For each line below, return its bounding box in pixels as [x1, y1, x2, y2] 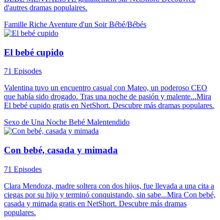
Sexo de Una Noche [4, 118, 69, 127]
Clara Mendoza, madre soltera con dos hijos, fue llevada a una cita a [4, 181, 214, 190]
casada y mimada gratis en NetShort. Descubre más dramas [4, 199, 187, 208]
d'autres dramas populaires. [4, 3, 87, 12]
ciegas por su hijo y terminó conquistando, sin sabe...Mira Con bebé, [4, 190, 216, 199]
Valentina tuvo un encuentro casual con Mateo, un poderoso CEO [4, 83, 207, 92]
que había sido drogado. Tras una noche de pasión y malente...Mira [4, 92, 211, 101]
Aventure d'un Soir [49, 20, 109, 28]
